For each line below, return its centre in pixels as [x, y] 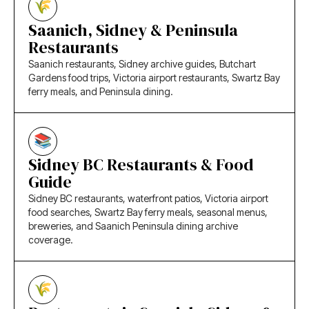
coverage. [51, 239]
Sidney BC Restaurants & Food [141, 164]
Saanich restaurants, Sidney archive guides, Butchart [142, 63]
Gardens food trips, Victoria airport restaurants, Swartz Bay [154, 77]
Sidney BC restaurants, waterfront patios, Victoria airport [148, 198]
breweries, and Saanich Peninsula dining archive [133, 226]
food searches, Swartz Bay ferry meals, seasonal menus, [148, 212]
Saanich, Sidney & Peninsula [133, 30]
